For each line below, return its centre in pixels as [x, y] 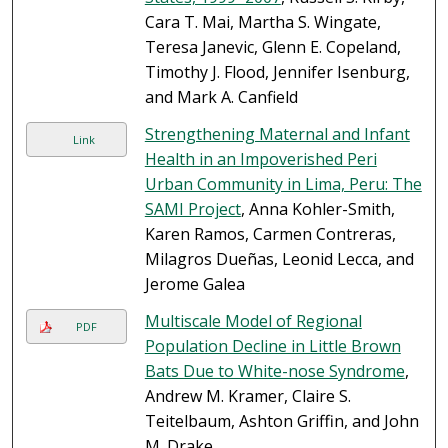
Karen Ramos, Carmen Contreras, [270, 234]
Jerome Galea [194, 284]
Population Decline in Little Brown [272, 346]
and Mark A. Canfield [221, 97]
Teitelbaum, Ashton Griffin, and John [281, 421]
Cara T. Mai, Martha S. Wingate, [262, 22]
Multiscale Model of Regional [253, 321]
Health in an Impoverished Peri [260, 159]
